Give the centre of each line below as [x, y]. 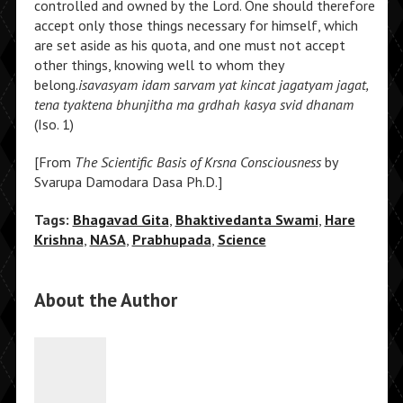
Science [242, 239]
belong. [56, 85]
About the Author [105, 300]
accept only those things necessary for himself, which [196, 25]
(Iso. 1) [54, 124]
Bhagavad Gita [121, 219]
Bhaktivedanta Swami [246, 219]
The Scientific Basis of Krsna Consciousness [197, 162]
